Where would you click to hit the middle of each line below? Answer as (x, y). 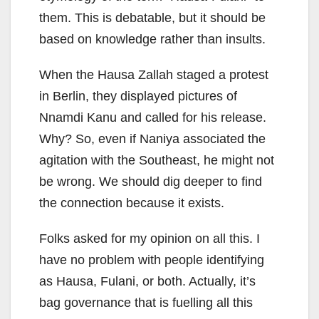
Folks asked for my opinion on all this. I (150, 239)
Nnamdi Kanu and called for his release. (153, 118)
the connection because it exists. (132, 203)
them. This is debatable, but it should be (152, 18)
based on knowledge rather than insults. (152, 40)
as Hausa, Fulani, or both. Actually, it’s (147, 282)
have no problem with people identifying (152, 260)
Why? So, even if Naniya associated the (152, 139)
